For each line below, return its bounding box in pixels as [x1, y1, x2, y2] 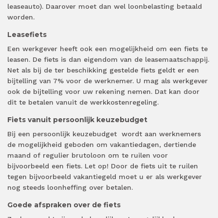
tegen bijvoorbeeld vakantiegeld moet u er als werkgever [7, 173, 202, 181]
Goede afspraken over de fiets [7, 200, 121, 210]
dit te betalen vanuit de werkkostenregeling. [7, 98, 159, 107]
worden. [7, 13, 35, 21]
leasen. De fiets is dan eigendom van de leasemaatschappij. [7, 55, 209, 64]
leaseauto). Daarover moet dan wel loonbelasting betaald [7, 2, 202, 11]
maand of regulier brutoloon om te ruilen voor [7, 151, 168, 160]
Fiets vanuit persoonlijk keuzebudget [7, 115, 147, 125]
